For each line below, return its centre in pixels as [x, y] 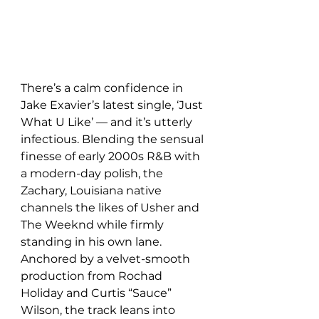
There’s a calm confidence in [103, 88]
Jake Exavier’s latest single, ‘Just [113, 105]
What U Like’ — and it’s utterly [108, 122]
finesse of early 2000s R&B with [112, 156]
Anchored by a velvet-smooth [107, 259]
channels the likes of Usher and [111, 208]
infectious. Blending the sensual [114, 139]
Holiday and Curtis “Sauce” [98, 293]
